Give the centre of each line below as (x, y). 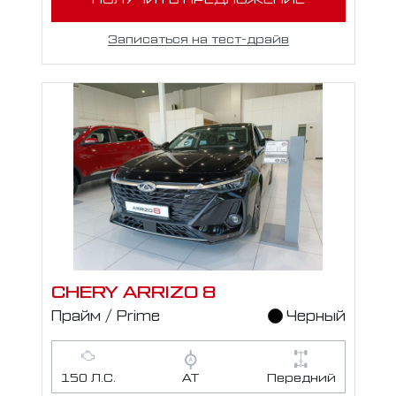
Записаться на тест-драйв (198, 37)
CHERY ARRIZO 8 (133, 290)
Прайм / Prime (105, 314)
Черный (316, 314)
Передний (301, 376)
